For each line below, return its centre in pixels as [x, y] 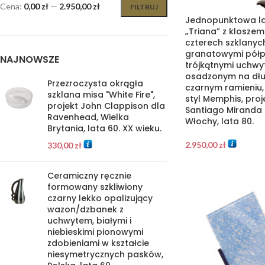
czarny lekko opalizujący [100, 198]
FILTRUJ [144, 7]
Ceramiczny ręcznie [89, 176]
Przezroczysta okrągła [95, 83]
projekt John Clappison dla [106, 106]
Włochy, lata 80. [219, 121]
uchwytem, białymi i [89, 221]
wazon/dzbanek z [85, 209]
